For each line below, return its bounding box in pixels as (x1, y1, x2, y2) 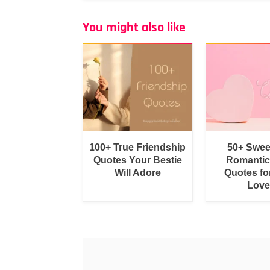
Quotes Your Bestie (93, 154, 182, 165)
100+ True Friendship (89, 142, 186, 152)
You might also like (83, 19, 186, 36)
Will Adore (114, 167, 161, 178)
